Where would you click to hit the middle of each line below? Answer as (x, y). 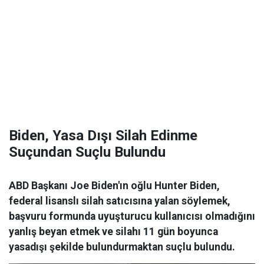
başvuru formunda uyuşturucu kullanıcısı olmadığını (132, 216)
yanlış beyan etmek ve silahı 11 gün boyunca (113, 232)
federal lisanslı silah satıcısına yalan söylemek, (120, 201)
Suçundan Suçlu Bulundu (87, 152)
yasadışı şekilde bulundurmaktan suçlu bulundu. (122, 247)
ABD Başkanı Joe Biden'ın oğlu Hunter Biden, (114, 186)
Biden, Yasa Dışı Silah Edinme (103, 136)
